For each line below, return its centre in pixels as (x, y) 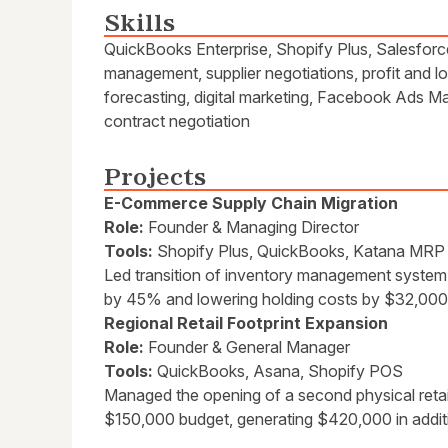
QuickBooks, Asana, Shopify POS (278, 371)
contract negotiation (177, 121)
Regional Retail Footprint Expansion (246, 323)
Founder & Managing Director (251, 227)
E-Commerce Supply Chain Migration (251, 203)
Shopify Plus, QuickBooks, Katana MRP (299, 251)
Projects (155, 177)
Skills (139, 23)
